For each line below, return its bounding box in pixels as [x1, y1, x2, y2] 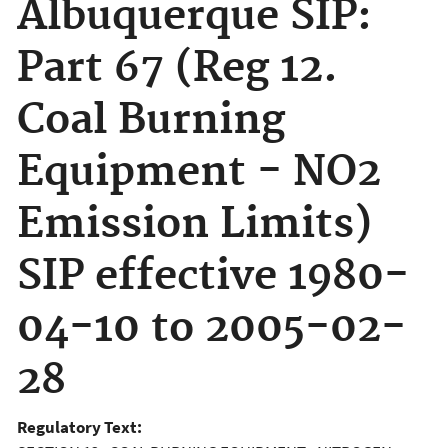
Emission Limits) [17, 198, 372, 250]
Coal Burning [17, 94, 285, 146]
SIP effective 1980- [17, 250, 409, 302]
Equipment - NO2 [17, 146, 381, 198]
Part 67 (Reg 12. [17, 42, 338, 94]
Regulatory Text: [17, 416, 146, 439]
